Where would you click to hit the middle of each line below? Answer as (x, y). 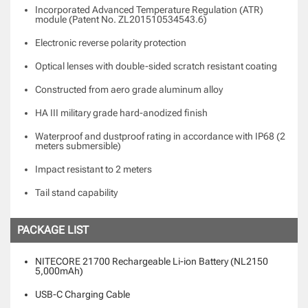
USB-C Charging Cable (82, 294)
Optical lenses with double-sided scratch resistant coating (156, 66)
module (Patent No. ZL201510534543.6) (121, 19)
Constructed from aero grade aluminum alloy (129, 89)
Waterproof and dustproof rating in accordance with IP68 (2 (160, 136)
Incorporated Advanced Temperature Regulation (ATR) (149, 9)
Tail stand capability (76, 192)
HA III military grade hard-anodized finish (121, 112)
